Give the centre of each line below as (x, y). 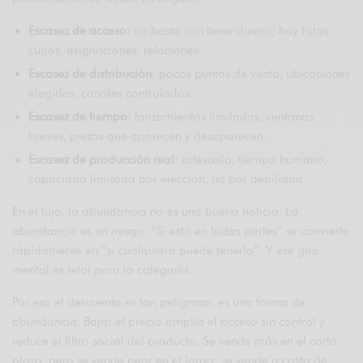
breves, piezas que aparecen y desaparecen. (147, 136)
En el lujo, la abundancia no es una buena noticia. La (156, 211)
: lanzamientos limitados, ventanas (220, 116)
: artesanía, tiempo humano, (251, 159)
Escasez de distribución (90, 73)
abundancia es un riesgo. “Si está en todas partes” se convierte (181, 231)
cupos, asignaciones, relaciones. (115, 50)
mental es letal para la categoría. (102, 269)
